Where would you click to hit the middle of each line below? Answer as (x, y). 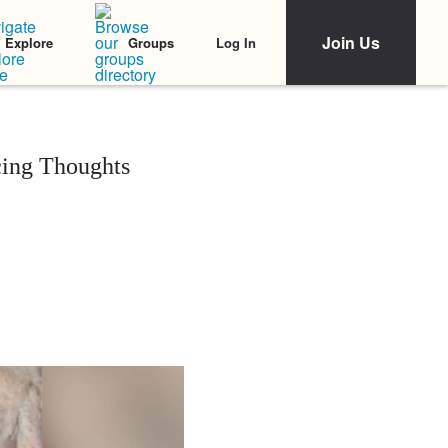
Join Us (351, 42)
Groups (151, 42)
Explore (29, 42)
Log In (236, 42)
